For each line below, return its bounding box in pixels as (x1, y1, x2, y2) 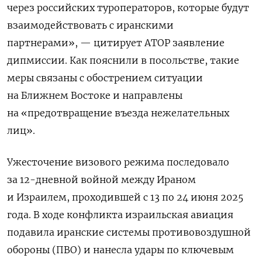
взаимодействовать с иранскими (7, 19, 174, 32)
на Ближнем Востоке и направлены (7, 89, 182, 102)
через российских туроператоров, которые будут (7, 2, 249, 14)
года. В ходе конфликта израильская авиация (7, 209, 233, 221)
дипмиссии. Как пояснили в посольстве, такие (7, 54, 239, 67)
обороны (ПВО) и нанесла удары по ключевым (7, 244, 234, 256)
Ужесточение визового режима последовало (7, 156, 229, 168)
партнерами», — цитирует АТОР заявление (7, 37, 225, 49)
